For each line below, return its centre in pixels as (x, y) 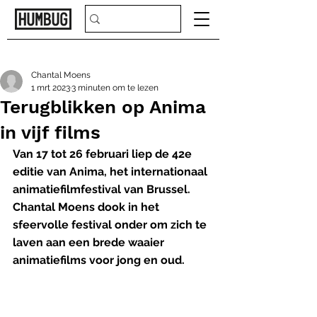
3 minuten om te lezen (115, 88)
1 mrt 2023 (51, 88)
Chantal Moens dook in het (87, 207)
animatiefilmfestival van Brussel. (103, 189)
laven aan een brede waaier (90, 242)
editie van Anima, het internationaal (111, 172)
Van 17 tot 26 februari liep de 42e (104, 154)
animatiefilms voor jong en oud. (99, 260)
